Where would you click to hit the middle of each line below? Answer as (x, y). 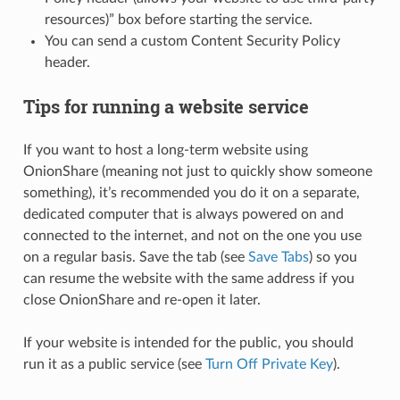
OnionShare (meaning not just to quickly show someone (197, 172)
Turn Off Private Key (269, 365)
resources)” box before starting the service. (178, 20)
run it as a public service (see (114, 365)
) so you (333, 258)
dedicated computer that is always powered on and (183, 215)
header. (67, 63)
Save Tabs (278, 258)
